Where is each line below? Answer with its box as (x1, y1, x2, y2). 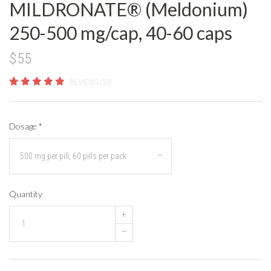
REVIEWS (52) (69, 77, 112, 87)
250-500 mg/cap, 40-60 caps (9, 21, 232, 44)
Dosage (9, 120, 39, 131)
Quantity (9, 188, 42, 199)
